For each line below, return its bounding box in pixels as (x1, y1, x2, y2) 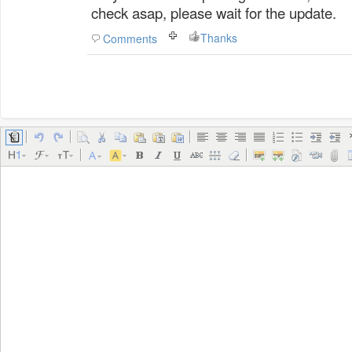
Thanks (200, 30, 237, 46)
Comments (103, 31, 157, 46)
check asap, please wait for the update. (91, 2, 336, 23)
